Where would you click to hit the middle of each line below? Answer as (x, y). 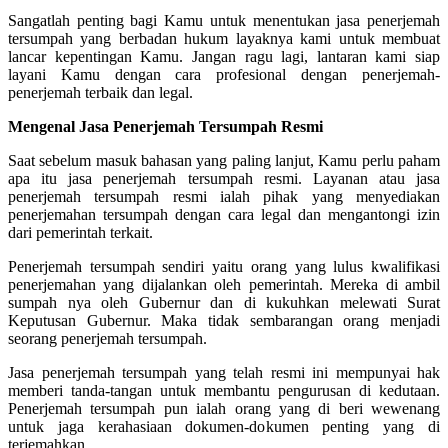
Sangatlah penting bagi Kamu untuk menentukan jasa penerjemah (224, 20)
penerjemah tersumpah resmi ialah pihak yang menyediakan (224, 196)
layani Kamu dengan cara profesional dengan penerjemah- (224, 74)
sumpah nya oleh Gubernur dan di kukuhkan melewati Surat (224, 302)
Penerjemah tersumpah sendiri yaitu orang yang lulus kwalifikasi (224, 266)
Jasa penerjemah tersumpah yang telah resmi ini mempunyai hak (224, 372)
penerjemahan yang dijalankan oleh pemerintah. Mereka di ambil (224, 284)
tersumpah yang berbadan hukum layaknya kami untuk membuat (224, 38)
